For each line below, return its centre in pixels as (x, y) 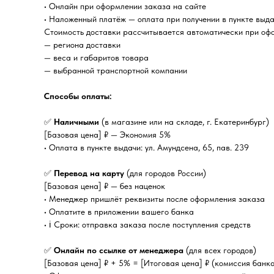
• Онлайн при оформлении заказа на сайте (125, 6)
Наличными (78, 122)
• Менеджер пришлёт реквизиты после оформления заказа (154, 199)
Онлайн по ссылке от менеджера (119, 250)
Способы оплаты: (78, 96)
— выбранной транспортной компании (116, 70)
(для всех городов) (220, 250)
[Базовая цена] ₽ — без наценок (105, 186)
